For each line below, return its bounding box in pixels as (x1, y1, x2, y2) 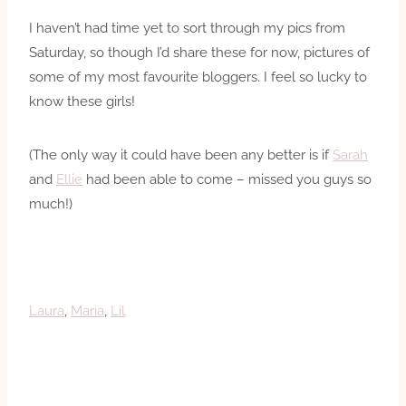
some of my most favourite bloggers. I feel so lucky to (29, 68, 367, 85)
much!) (29, 195, 72, 212)
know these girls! (29, 92, 135, 110)
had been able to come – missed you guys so (82, 170, 372, 188)
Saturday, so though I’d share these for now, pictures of (29, 43, 370, 61)
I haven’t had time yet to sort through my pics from (29, 19, 345, 36)
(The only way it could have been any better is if (29, 146, 333, 163)
